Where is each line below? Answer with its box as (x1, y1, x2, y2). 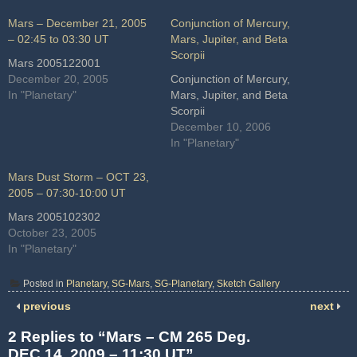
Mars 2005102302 (8, 210, 100, 223)
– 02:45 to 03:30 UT (8, 32, 109, 45)
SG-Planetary (155, 278, 212, 290)
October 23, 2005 (8, 226, 96, 239)
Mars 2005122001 (8, 56, 100, 69)
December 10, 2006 (171, 120, 271, 133)
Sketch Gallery (217, 278, 280, 290)
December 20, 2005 (8, 72, 108, 85)
